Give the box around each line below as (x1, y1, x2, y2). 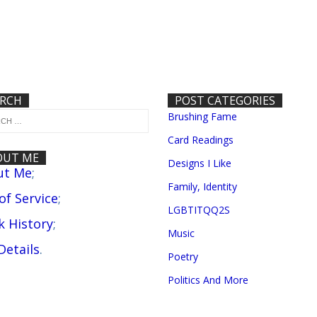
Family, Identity (168, 180, 238, 193)
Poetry (168, 250, 199, 263)
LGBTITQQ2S (168, 203, 231, 217)
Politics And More (168, 273, 249, 287)
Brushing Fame (168, 110, 238, 123)
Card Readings (168, 133, 234, 146)
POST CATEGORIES (175, 93, 276, 108)
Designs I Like (168, 156, 232, 170)
